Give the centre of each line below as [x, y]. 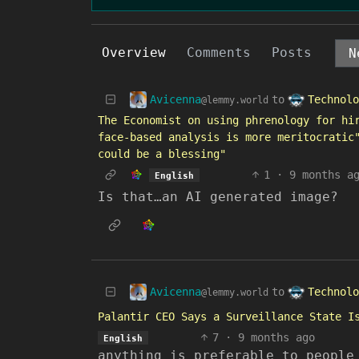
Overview [134, 52]
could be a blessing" [162, 154]
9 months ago [276, 337]
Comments [219, 52]
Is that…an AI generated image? [218, 197]
